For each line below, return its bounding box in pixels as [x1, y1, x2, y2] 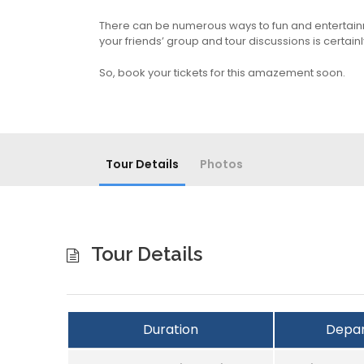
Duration [143, 320, 198, 340]
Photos [200, 156, 243, 173]
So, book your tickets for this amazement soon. [99, 65, 345, 81]
